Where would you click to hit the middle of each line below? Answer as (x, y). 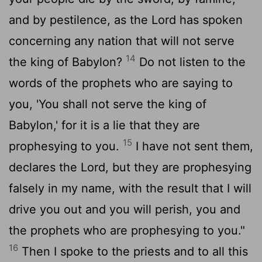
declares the (45, 167)
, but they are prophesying (178, 167)
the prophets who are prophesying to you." (127, 230)
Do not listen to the (191, 62)
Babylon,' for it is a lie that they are (104, 125)
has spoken (209, 20)
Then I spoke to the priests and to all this (133, 251)
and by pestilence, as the (80, 20)
